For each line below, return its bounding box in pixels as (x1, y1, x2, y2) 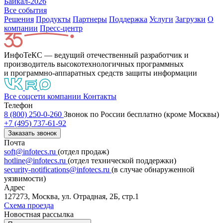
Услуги (149, 14, 173, 23)
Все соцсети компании (4, 92, 81, 101)
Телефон (4, 101, 33, 110)
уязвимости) (4, 174, 46, 183)
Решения (4, 14, 34, 23)
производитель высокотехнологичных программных (4, 59, 184, 68)
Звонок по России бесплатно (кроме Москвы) (64, 110, 219, 118)
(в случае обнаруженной (111, 165, 195, 174)
